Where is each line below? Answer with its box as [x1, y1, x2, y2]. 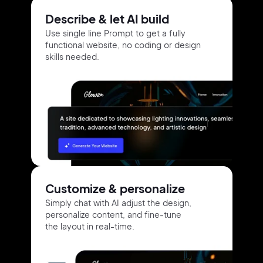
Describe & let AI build [45, 11, 169, 26]
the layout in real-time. [45, 221, 134, 231]
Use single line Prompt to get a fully [45, 28, 186, 38]
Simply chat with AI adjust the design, [45, 197, 191, 208]
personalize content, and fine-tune [45, 209, 181, 220]
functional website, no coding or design [45, 39, 201, 50]
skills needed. [45, 51, 99, 62]
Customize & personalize [45, 181, 185, 195]
